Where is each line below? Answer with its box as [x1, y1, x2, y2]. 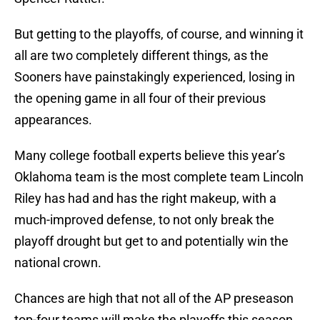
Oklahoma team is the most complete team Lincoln [14, 169, 304, 185]
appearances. [14, 112, 92, 128]
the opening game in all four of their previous [14, 91, 266, 106]
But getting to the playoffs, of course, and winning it [14, 26, 304, 42]
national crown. [14, 255, 101, 271]
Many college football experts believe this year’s [14, 148, 285, 164]
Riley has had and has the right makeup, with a [14, 191, 276, 206]
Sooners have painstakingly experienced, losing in [14, 69, 295, 85]
